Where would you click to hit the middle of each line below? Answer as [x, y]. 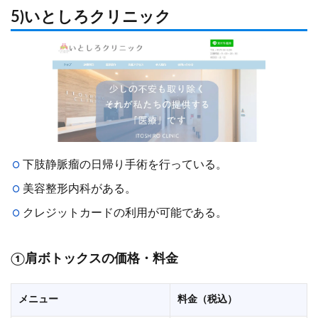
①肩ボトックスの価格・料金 [94, 259]
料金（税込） [207, 299]
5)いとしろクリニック [91, 17]
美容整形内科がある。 [79, 188]
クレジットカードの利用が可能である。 [125, 213]
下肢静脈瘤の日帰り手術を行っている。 [125, 164]
